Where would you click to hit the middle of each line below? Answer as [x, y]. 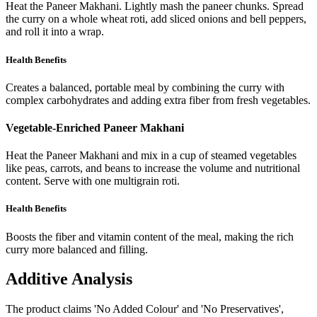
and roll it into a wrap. [55, 32]
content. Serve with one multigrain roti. [93, 181]
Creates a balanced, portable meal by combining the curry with [145, 87]
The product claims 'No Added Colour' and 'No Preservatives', [145, 309]
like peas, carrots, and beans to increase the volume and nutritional [153, 168]
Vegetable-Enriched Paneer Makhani [95, 127]
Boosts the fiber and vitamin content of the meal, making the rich [150, 236]
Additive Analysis [69, 279]
